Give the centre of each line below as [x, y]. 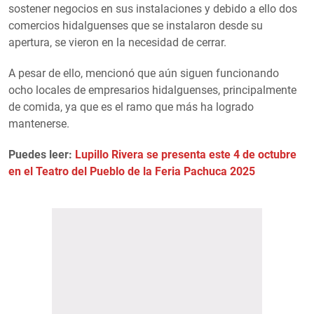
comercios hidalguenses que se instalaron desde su [136, 25]
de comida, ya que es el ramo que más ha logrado [131, 107]
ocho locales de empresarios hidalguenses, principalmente [152, 90]
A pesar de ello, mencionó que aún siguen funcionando [144, 73]
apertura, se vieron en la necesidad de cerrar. [117, 42]
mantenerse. [39, 123]
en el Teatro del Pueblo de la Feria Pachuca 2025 [132, 171]
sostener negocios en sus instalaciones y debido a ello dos [153, 8]
